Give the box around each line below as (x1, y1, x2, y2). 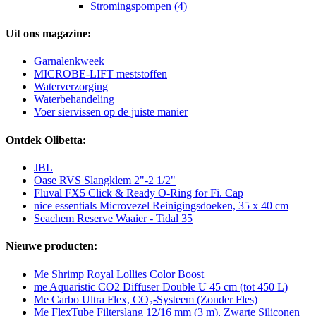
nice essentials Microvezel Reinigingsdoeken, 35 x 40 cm (34, 200, 288, 212)
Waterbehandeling (34, 93, 114, 106)
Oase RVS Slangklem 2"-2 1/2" (34, 174, 176, 186)
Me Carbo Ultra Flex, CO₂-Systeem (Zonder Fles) (34, 293, 257, 305)
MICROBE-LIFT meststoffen (34, 68, 167, 80)
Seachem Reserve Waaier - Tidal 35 (34, 212, 193, 224)
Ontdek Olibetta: (6, 133, 86, 146)
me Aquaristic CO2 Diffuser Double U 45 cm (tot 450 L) (34, 280, 288, 293)
